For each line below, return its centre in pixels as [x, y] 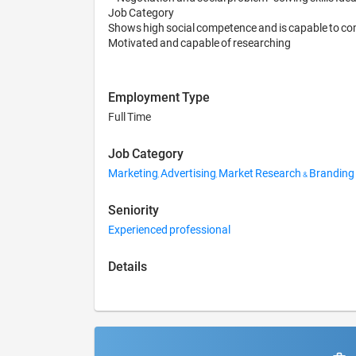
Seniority [133, 210]
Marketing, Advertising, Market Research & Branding [231, 173]
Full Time [130, 116]
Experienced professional [169, 229]
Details [128, 267]
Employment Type [159, 97]
